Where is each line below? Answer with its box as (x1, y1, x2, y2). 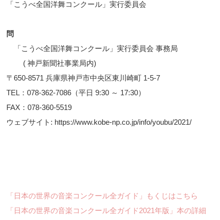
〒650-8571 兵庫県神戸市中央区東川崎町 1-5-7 (6, 74, 161, 82)
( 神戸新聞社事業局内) (6, 59, 97, 68)
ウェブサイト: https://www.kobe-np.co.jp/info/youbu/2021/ (6, 118, 192, 127)
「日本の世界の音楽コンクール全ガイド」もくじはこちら (6, 192, 198, 200)
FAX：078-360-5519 (6, 103, 72, 112)
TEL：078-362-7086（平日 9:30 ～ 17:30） (6, 88, 146, 97)
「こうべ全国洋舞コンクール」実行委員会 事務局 (6, 44, 178, 53)
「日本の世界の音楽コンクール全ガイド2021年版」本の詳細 (6, 206, 207, 215)
